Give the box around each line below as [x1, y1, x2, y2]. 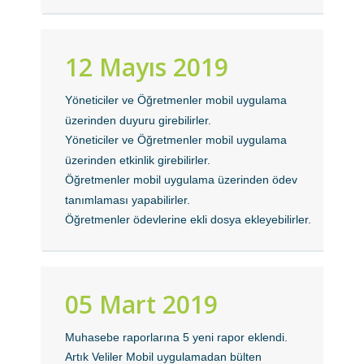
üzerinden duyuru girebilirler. [65, 114, 212, 127]
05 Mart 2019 [65, 288, 219, 321]
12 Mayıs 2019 [65, 50, 229, 84]
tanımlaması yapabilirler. [65, 193, 191, 206]
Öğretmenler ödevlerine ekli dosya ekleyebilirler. [65, 213, 312, 226]
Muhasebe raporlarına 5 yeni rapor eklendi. [65, 331, 288, 344]
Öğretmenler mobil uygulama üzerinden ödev [65, 173, 298, 186]
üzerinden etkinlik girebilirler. [65, 154, 211, 167]
